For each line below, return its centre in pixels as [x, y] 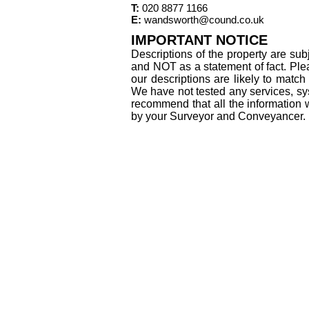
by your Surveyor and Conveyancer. [218, 116]
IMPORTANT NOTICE [199, 40]
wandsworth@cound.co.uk [204, 19]
